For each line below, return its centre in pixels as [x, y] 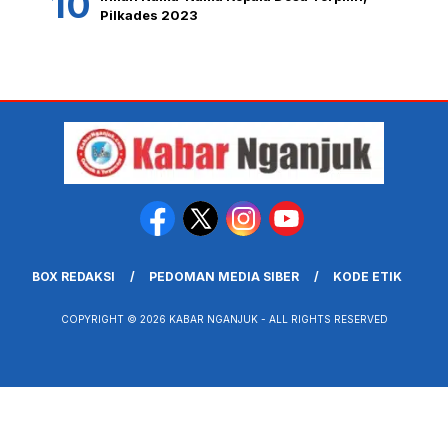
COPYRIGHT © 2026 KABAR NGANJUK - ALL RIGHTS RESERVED [224, 319]
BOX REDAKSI [73, 277]
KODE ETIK [367, 277]
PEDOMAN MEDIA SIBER [223, 277]
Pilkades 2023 [149, 15]
